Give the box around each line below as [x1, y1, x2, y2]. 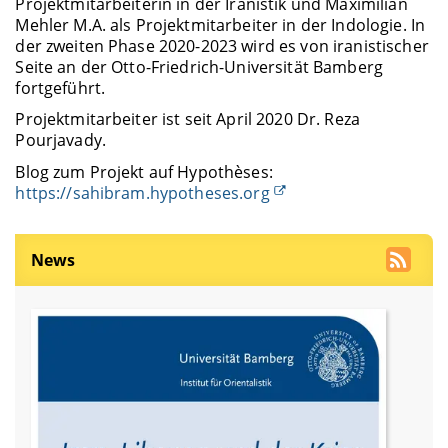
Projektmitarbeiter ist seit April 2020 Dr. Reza [15, 108, 360, 131]
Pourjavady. [15, 129, 106, 152]
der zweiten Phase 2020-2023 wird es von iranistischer [15, 35, 429, 58]
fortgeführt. [15, 77, 106, 100]
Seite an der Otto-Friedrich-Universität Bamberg [15, 56, 383, 79]
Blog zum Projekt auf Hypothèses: [15, 160, 273, 183]
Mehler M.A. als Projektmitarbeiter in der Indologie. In [15, 14, 426, 37]
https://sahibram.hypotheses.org [15, 181, 270, 204]
